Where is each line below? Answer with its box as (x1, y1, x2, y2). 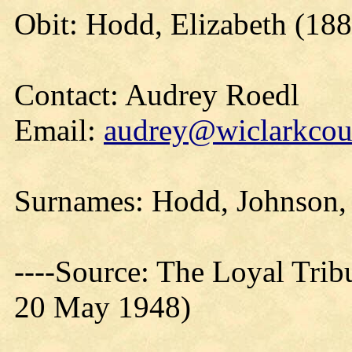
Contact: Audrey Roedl (14, 78, 299, 112)
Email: (14, 113, 104, 147)
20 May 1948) (14, 290, 191, 324)
